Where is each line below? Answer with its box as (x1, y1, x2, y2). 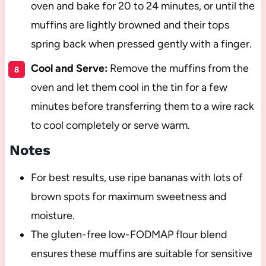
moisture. (30, 208, 75, 222)
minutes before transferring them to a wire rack (30, 99, 254, 113)
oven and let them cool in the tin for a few (30, 80, 227, 94)
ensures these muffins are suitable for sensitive (30, 246, 252, 260)
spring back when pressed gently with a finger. (30, 37, 252, 50)
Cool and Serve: (30, 61, 107, 75)
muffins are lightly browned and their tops (30, 18, 229, 31)
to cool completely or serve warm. (30, 118, 190, 132)
